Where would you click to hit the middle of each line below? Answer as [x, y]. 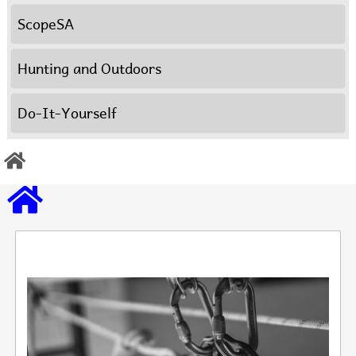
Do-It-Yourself [67, 113]
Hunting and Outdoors [89, 68]
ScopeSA [46, 24]
